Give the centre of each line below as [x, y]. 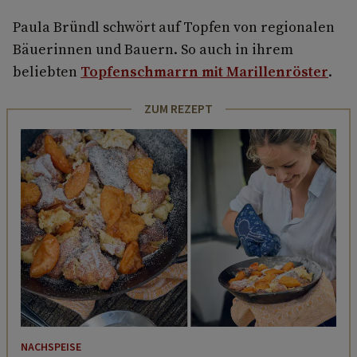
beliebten [47, 72]
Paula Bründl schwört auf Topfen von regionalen [174, 27]
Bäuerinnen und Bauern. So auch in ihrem [153, 49]
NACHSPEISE [51, 347]
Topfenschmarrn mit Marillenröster [204, 72]
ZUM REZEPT [178, 110]
